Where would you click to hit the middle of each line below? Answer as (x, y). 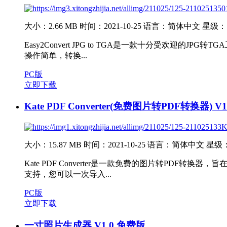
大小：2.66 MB (51, 26)
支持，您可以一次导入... (68, 174)
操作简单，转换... (56, 55)
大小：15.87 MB (53, 144)
